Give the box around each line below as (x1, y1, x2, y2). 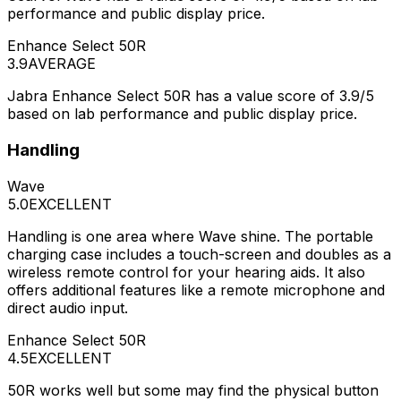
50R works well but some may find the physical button (7, 380, 379, 399)
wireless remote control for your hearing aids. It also (7, 262, 365, 281)
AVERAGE (28, 55, 96, 73)
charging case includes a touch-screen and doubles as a (7, 244, 391, 263)
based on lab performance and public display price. (7, 105, 357, 124)
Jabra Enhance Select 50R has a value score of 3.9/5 (7, 87, 374, 106)
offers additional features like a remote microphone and (7, 280, 385, 299)
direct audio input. (7, 298, 128, 317)
